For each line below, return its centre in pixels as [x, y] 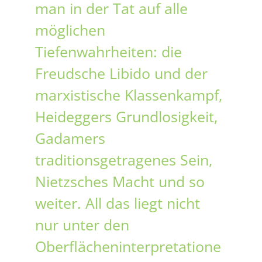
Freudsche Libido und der [121, 73]
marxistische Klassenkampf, [129, 95]
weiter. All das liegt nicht [118, 203]
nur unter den [82, 225]
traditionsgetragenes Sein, [124, 160]
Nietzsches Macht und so [120, 182]
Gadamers [70, 138]
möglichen [70, 30]
